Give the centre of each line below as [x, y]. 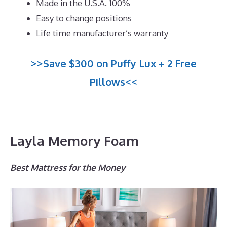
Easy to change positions [84, 18]
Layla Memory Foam [74, 140]
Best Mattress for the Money [68, 167]
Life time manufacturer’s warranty [102, 33]
